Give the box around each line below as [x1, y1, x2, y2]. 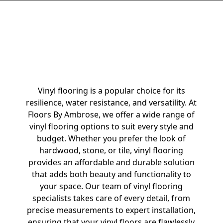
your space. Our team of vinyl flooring [40, 181, 183, 192]
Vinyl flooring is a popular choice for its [37, 85, 185, 96]
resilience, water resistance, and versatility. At [26, 97, 197, 108]
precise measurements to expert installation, [27, 205, 196, 216]
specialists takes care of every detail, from [32, 193, 191, 204]
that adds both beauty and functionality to [31, 169, 191, 180]
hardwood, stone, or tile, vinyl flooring [39, 145, 184, 156]
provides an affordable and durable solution [28, 157, 195, 168]
